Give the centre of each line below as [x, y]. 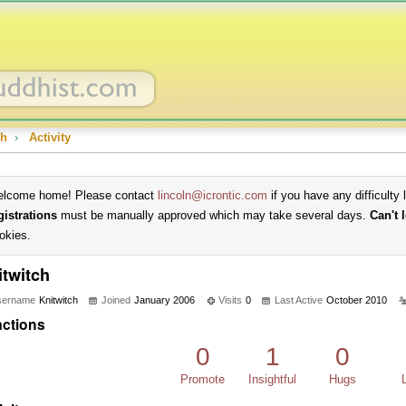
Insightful [272, 379]
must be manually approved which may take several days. [213, 215]
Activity [50, 137]
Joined [116, 300]
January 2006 [164, 300]
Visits [230, 300]
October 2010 [357, 300]
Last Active [299, 300]
